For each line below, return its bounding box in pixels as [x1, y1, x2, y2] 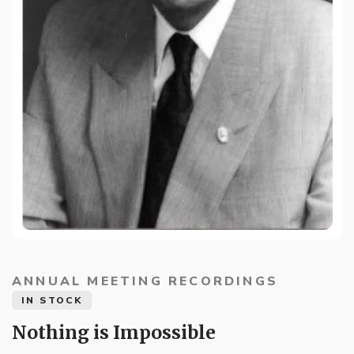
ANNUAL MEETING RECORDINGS [12, 273, 278, 291]
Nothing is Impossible [12, 321, 216, 345]
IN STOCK [21, 294, 83, 307]
